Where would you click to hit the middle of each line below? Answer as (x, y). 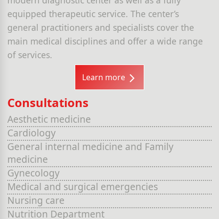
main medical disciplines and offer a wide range (105, 41)
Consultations (48, 102)
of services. (30, 55)
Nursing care (36, 200)
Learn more (105, 77)
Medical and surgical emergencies (83, 186)
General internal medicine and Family (90, 146)
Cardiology (32, 132)
